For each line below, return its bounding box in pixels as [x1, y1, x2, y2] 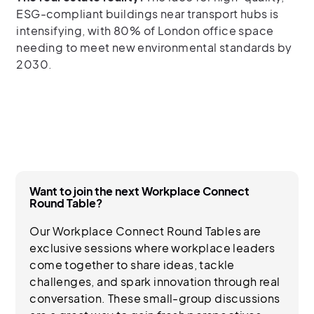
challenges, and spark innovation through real [29, 273, 280, 289]
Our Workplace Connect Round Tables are [29, 223, 261, 238]
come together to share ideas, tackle [29, 257, 235, 272]
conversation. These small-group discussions [29, 290, 280, 306]
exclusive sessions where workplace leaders [29, 240, 275, 255]
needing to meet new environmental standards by [16, 39, 292, 55]
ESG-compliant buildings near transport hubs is [16, 6, 279, 21]
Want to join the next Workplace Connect [29, 183, 250, 198]
